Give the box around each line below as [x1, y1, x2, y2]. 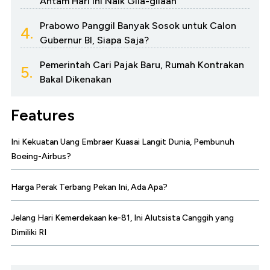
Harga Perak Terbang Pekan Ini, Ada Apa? [11, 182, 168, 193]
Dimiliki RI [11, 227, 46, 238]
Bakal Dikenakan [40, 74, 111, 86]
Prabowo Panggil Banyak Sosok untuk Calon [40, 20, 236, 32]
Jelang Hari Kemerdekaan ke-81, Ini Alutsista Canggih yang [11, 213, 234, 224]
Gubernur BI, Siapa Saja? [40, 34, 149, 46]
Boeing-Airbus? [11, 151, 71, 162]
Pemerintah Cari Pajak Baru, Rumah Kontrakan [40, 59, 244, 71]
